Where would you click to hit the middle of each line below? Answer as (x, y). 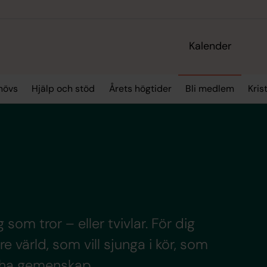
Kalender (211, 46)
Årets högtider (140, 89)
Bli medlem (210, 89)
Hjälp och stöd (63, 89)
